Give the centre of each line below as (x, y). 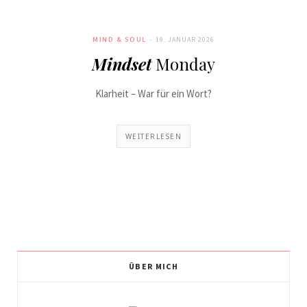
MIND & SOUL (120, 39)
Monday (183, 64)
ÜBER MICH (153, 266)
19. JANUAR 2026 (185, 39)
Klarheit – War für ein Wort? (153, 94)
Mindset (122, 64)
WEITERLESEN (153, 136)
